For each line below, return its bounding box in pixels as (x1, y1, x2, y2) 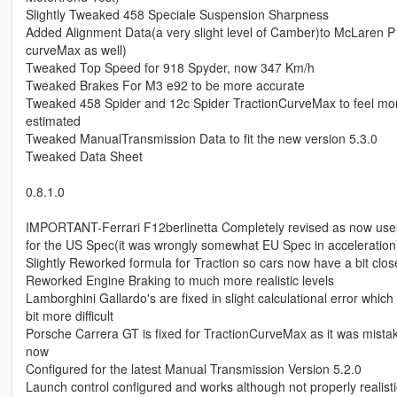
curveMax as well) (25, 41, 127, 59)
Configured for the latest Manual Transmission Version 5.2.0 (25, 360, 362, 378)
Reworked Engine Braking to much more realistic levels (25, 271, 334, 290)
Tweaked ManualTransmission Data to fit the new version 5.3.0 (25, 129, 378, 148)
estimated (25, 112, 81, 130)
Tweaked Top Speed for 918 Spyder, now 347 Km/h (25, 58, 315, 77)
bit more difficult (25, 307, 113, 325)
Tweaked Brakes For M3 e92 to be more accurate (25, 76, 305, 95)
